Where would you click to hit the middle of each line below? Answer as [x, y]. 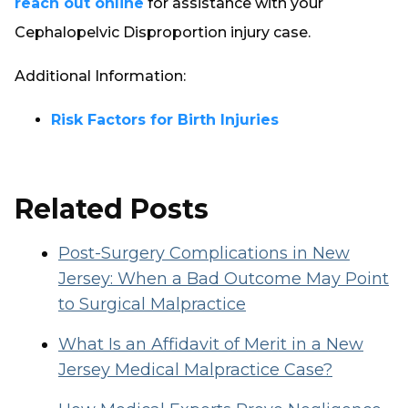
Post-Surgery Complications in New [204, 253]
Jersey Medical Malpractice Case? [195, 370]
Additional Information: [100, 76]
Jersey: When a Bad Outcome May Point [224, 279]
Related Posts [112, 209]
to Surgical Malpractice [152, 304]
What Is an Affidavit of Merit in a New [211, 344]
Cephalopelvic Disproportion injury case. [163, 32]
